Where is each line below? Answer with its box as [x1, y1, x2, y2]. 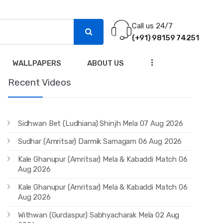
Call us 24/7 [131, 21, 173, 30]
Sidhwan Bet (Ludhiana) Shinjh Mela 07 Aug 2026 [17, 119, 183, 128]
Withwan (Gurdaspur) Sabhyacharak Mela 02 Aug [17, 211, 180, 220]
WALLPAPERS [12, 59, 61, 68]
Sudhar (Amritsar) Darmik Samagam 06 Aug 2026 [17, 137, 182, 146]
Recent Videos [7, 77, 71, 88]
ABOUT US [87, 59, 124, 68]
